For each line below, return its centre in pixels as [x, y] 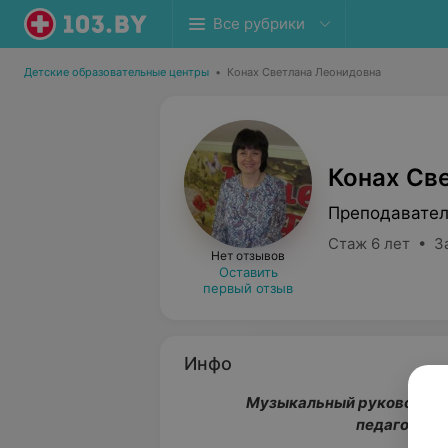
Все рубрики [259, 23]
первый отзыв [248, 288]
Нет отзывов [248, 255]
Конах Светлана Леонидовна [304, 72]
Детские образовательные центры [116, 72]
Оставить [248, 272]
